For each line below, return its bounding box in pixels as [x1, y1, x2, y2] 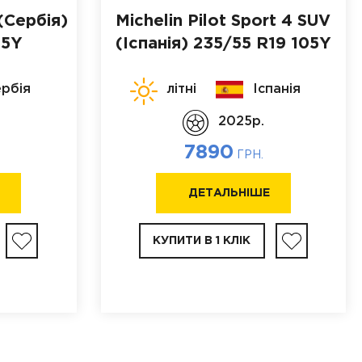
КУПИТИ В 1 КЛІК [153, 236, 251, 246]
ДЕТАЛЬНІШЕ [187, 188, 270, 198]
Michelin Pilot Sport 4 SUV [116, 14, 331, 28]
